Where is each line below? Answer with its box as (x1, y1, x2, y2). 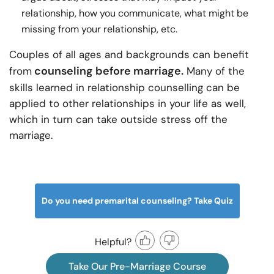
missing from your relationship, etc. (21, 23, 177, 36)
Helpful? (95, 235, 131, 248)
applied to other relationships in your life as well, (9, 97, 246, 111)
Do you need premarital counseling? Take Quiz (41, 195, 233, 207)
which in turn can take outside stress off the (9, 113, 228, 127)
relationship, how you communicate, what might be (21, 7, 248, 20)
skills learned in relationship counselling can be (9, 81, 240, 95)
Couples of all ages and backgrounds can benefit (9, 48, 249, 62)
